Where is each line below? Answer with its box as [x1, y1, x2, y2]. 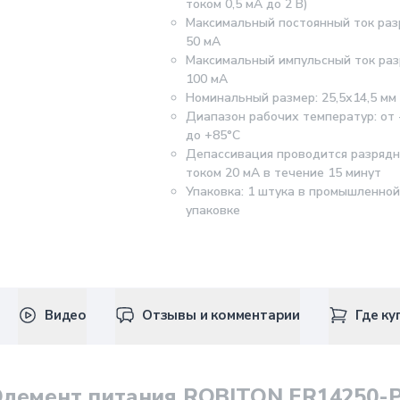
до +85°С [186, 127, 240, 144]
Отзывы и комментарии [142, 305, 300, 324]
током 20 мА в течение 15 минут [186, 164, 381, 181]
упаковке [186, 202, 240, 219]
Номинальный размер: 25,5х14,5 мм [186, 89, 396, 106]
